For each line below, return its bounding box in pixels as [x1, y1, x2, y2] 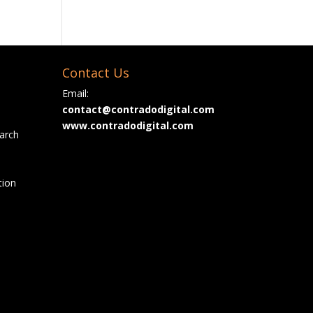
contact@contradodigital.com [62, 103, 215, 116]
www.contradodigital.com [62, 119, 194, 132]
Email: [62, 87, 89, 100]
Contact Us [62, 64, 130, 81]
